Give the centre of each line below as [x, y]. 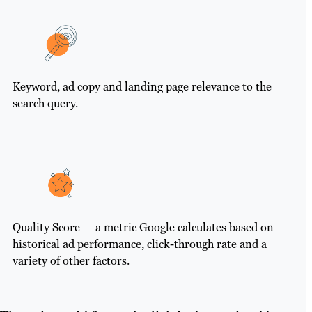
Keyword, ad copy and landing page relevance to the [142, 86]
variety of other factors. [71, 261]
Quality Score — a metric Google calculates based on [143, 228]
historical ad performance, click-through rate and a [139, 244]
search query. [45, 103]
